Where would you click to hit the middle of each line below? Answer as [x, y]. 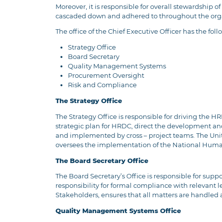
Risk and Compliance [103, 85]
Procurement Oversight [106, 76]
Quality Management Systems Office [118, 211]
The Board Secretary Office [102, 161]
